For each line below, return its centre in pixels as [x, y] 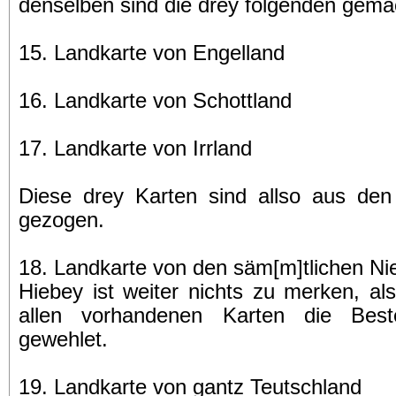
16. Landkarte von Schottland [155, 101]
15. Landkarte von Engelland [152, 53]
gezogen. [61, 220]
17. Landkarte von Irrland [135, 148]
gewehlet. [63, 339]
